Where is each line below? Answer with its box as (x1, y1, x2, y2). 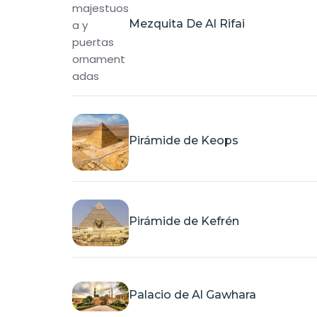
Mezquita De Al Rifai (129, 16, 245, 30)
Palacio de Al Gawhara (129, 288, 256, 302)
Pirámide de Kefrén (129, 214, 239, 229)
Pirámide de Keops (129, 134, 238, 148)
